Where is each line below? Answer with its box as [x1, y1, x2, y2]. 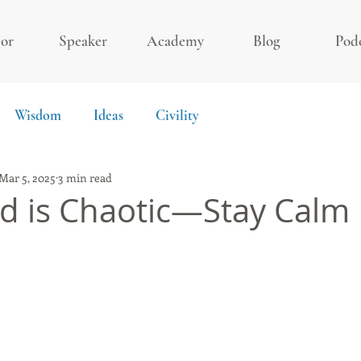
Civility [156, 106, 199, 124]
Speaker [59, 31, 107, 50]
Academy [146, 31, 204, 50]
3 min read [58, 169, 112, 185]
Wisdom [15, 106, 61, 124]
